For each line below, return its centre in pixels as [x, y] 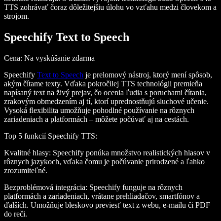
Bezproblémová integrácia [45, 187]
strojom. [17, 16]
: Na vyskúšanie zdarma [57, 58]
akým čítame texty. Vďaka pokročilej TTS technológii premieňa [103, 83]
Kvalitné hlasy [26, 152]
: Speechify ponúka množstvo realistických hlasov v [129, 152]
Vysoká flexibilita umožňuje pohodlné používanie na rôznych [99, 110]
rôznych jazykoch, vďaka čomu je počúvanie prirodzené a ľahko [104, 161]
